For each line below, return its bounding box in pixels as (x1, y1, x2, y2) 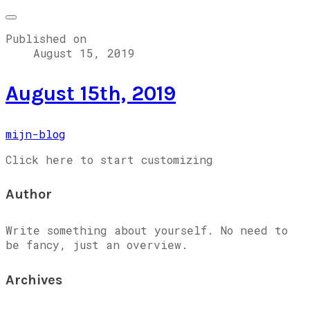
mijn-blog (6, 126, 66, 141)
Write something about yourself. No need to (6, 222, 288, 237)
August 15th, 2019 (6, 80, 176, 106)
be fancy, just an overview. (6, 237, 188, 252)
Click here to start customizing (6, 152, 213, 167)
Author (6, 186, 52, 203)
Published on (6, 31, 86, 46)
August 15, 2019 (33, 46, 135, 60)
